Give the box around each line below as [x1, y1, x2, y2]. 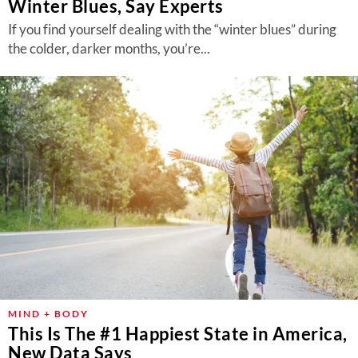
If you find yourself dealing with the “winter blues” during [8, 21, 336, 38]
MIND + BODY [8, 308, 89, 320]
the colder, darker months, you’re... [8, 40, 210, 57]
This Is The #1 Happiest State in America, [8, 323, 348, 344]
